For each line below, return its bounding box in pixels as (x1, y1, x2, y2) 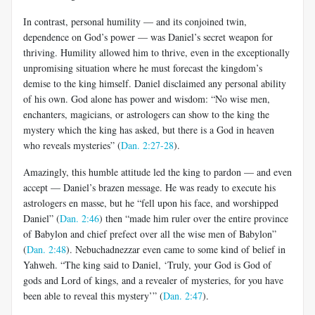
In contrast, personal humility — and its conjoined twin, (23, 14, 247, 28)
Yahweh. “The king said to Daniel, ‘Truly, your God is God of (23, 257, 271, 271)
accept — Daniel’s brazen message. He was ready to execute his (23, 180, 276, 194)
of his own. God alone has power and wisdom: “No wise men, (23, 91, 270, 105)
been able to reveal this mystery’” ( (23, 288, 163, 302)
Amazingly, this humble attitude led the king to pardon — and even (23, 165, 292, 179)
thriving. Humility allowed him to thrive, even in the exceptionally (23, 45, 290, 59)
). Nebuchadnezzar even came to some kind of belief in (66, 242, 285, 256)
